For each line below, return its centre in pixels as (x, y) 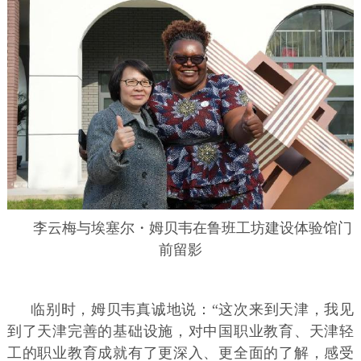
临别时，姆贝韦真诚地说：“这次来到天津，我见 (193, 309)
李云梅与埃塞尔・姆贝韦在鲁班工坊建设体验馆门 (192, 228)
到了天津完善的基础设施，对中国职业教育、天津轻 (180, 331)
